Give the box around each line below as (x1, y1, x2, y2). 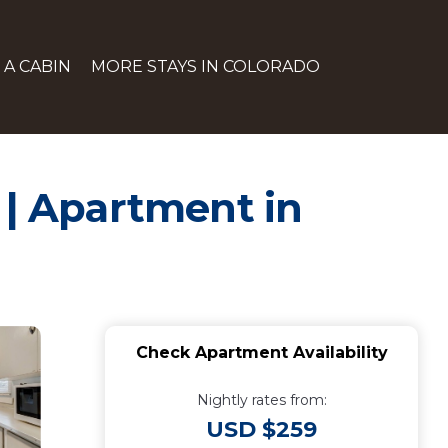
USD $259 (206, 416, 317, 443)
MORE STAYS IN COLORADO (91, 57, 320, 76)
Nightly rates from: (196, 391, 327, 409)
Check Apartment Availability (135, 343, 388, 362)
